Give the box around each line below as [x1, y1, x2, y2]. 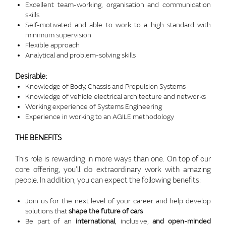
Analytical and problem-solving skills [25, 50, 136, 60]
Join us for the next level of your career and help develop [25, 196, 211, 205]
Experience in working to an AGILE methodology [25, 112, 174, 121]
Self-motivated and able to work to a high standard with [25, 20, 211, 29]
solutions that [25, 206, 69, 215]
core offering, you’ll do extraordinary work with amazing [15, 164, 211, 175]
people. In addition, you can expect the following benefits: [15, 175, 201, 185]
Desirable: [15, 71, 47, 81]
